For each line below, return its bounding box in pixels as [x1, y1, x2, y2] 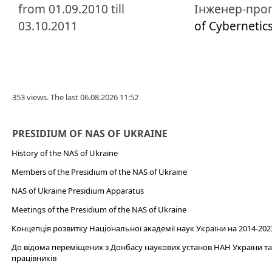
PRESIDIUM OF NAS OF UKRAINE [12, 127, 168, 140]
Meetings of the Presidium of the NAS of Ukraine [11, 204, 186, 215]
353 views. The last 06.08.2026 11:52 [12, 92, 138, 103]
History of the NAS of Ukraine [11, 148, 118, 158]
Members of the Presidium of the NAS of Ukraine [11, 166, 187, 177]
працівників [11, 253, 56, 263]
